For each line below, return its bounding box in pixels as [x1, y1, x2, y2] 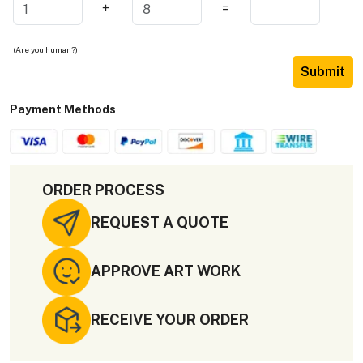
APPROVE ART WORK [91, 263, 241, 280]
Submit [301, 64, 345, 80]
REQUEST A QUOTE [91, 214, 228, 232]
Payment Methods [10, 103, 116, 117]
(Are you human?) [13, 45, 78, 55]
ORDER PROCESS [42, 181, 164, 199]
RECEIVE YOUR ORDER [91, 311, 249, 329]
